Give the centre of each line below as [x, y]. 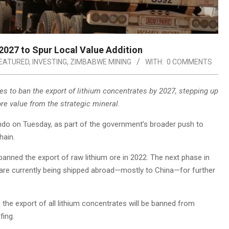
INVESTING [50, 62]
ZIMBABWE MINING [101, 62]
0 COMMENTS [189, 62]
